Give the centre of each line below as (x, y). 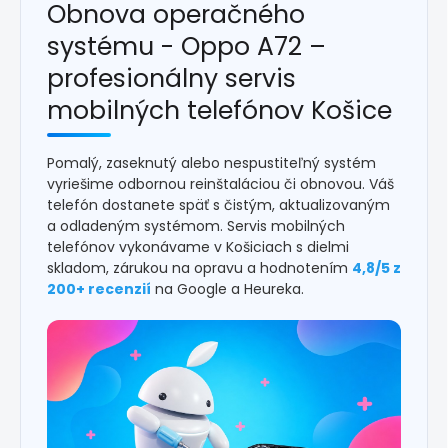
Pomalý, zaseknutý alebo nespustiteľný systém (211, 163)
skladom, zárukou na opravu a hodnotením (199, 268)
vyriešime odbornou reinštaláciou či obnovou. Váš (220, 184)
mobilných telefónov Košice (219, 111)
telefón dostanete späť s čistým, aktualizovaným (218, 205)
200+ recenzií (99, 289)
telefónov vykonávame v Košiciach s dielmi (198, 247)
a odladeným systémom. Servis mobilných (196, 226)
